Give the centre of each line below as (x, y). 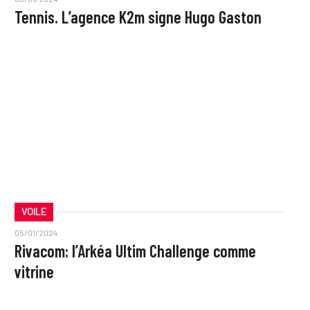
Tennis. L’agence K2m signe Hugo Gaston (138, 17)
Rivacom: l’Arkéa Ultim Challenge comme (135, 250)
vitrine (34, 271)
